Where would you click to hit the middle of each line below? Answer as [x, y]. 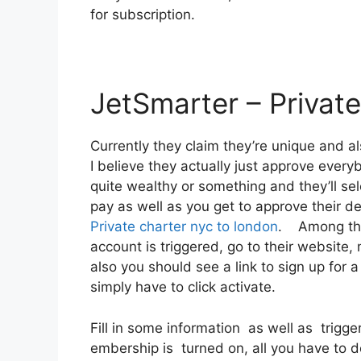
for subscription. [143, 15]
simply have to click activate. [183, 287]
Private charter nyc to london [184, 227]
